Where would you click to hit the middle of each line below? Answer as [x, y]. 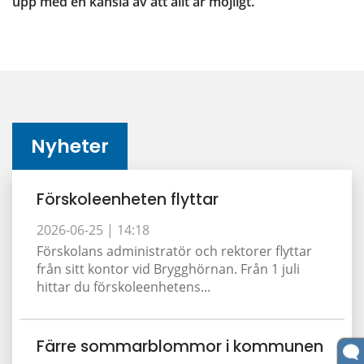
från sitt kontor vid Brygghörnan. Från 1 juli [168, 269]
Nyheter [70, 146]
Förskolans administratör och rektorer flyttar [174, 251]
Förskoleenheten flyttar [128, 199]
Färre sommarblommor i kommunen [180, 346]
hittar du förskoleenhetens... [123, 286]
